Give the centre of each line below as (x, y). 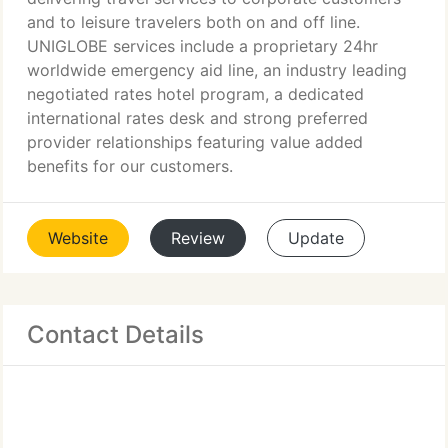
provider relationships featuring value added (195, 142)
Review (198, 238)
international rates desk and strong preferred (197, 118)
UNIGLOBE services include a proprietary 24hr (202, 46)
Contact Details (115, 334)
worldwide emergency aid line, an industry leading (217, 70)
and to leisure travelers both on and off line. (193, 22)
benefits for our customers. (130, 166)
